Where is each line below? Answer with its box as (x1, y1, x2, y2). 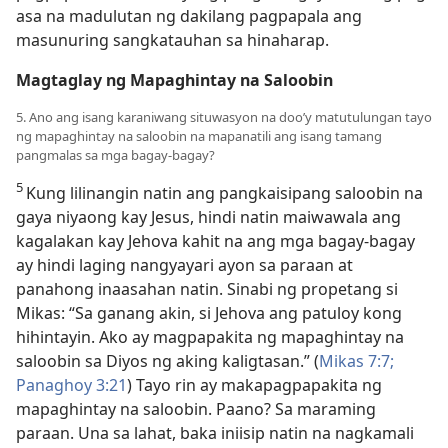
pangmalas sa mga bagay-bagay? (16, 146, 215, 164)
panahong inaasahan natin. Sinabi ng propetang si (16, 278, 398, 300)
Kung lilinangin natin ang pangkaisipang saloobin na (26, 182, 423, 204)
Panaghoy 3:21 (16, 374, 127, 396)
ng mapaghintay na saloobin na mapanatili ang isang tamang (16, 127, 382, 145)
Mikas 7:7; (319, 350, 394, 372)
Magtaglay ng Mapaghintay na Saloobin (16, 69, 333, 91)
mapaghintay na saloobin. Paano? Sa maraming (16, 398, 376, 420)
